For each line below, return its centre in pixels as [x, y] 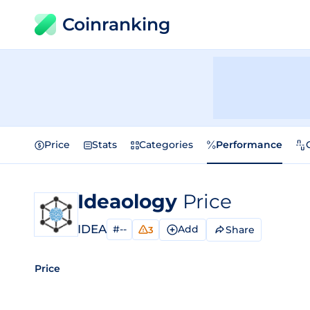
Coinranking [116, 24]
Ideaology [130, 201]
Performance [249, 145]
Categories [166, 145]
